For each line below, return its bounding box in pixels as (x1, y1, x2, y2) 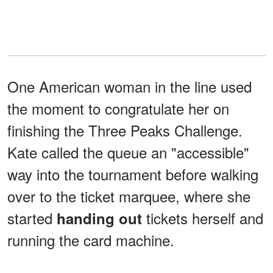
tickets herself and (142, 207, 263, 229)
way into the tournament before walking (7, 163, 258, 185)
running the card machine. (7, 229, 174, 250)
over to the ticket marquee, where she (7, 185, 250, 207)
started (7, 207, 57, 229)
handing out (57, 207, 142, 229)
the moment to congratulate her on (7, 97, 229, 119)
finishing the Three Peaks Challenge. (7, 119, 243, 141)
